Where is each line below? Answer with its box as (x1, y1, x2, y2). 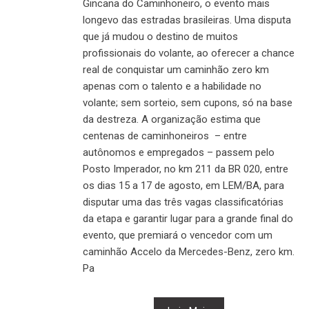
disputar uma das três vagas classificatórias (83, 195, 283, 208)
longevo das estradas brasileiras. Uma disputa (83, 13, 291, 26)
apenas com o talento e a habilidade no (83, 79, 261, 92)
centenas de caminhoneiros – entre (83, 129, 247, 142)
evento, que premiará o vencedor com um (83, 228, 272, 241)
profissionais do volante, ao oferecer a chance (83, 46, 295, 59)
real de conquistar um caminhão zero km (83, 63, 269, 76)
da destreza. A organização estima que (83, 112, 261, 126)
